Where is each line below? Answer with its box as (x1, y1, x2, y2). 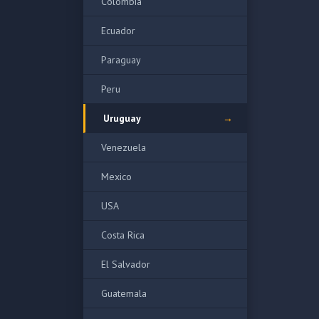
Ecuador (101, 24, 135, 37)
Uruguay (103, 112, 141, 125)
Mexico (101, 170, 132, 183)
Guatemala (101, 287, 147, 300)
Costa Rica (101, 229, 145, 241)
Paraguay (101, 53, 141, 66)
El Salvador (101, 258, 150, 271)
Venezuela (101, 141, 146, 154)
